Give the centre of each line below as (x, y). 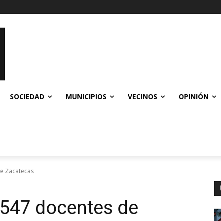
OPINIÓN (194, 96)
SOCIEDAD (27, 96)
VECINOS (143, 96)
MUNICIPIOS (86, 96)
